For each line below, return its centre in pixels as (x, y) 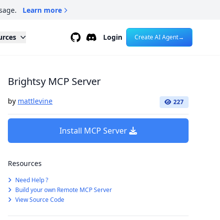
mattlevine (35, 101)
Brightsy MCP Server (54, 81)
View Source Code (39, 200)
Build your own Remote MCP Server (63, 190)
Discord (99, 37)
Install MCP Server (93, 131)
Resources (25, 163)
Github (82, 37)
